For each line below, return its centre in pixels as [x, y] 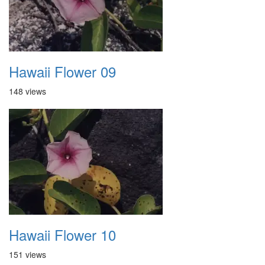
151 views [28, 254]
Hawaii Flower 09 [62, 71]
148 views [28, 91]
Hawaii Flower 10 [62, 235]
